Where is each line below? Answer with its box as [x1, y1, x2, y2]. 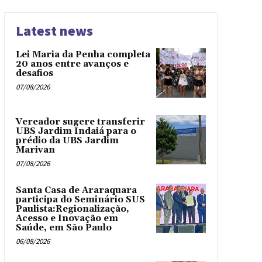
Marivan [15, 144, 55, 156]
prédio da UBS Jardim [15, 135, 119, 146]
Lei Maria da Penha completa [15, 49, 150, 60]
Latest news [15, 22, 93, 40]
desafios [15, 68, 53, 79]
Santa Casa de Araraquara [15, 184, 137, 196]
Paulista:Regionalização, [15, 203, 129, 215]
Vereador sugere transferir [15, 116, 145, 127]
